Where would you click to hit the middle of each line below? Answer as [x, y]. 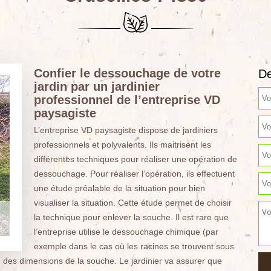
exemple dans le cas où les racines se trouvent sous [134, 246]
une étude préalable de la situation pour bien [119, 188]
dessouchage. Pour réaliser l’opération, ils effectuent [134, 174]
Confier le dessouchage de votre [127, 73]
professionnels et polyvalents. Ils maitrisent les [122, 145]
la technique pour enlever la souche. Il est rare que [131, 217]
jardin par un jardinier [96, 87]
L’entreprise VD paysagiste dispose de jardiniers [126, 130]
